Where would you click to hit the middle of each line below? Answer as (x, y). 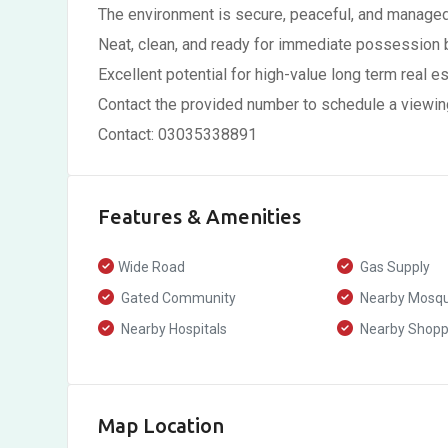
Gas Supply (393, 267)
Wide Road (151, 267)
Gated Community (177, 298)
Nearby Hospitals (172, 329)
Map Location (161, 425)
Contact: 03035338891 (177, 134)
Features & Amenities (199, 216)
